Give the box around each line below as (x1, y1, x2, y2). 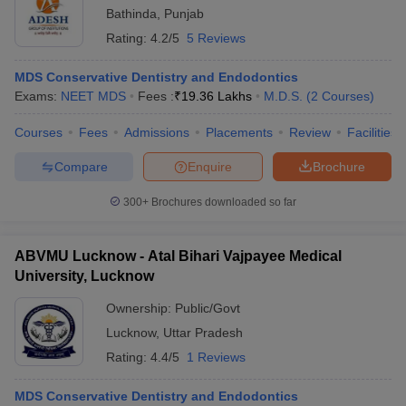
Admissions (124, 125, 189, 140)
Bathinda (106, 6, 157, 21)
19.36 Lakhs (181, 89, 252, 103)
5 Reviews (187, 31, 246, 45)
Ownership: (106, 301, 175, 315)
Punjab (164, 6, 204, 21)
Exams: (14, 89, 61, 103)
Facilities (347, 125, 397, 140)
